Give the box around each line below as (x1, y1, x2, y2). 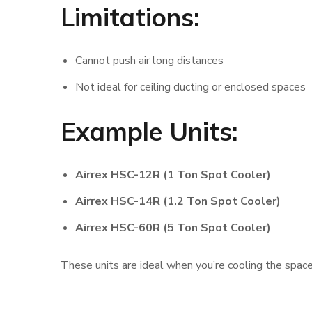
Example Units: (61, 116, 237, 147)
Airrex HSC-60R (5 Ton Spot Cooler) (75, 220, 271, 235)
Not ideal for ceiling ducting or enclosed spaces (75, 79, 306, 95)
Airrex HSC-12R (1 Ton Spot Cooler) (75, 167, 271, 182)
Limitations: (61, 1, 199, 33)
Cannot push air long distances (75, 53, 224, 68)
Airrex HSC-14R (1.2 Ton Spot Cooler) (75, 194, 281, 209)
